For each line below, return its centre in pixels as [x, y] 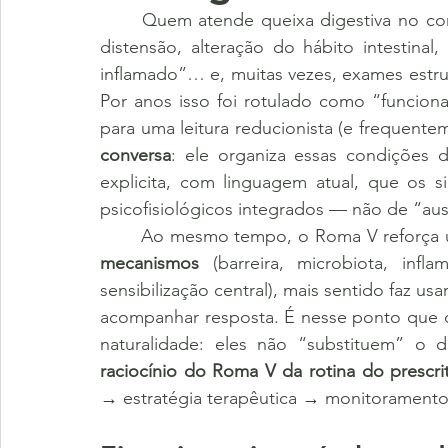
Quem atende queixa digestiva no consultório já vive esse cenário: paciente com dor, [121, 20]
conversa [135, 155]
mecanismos [149, 263]
